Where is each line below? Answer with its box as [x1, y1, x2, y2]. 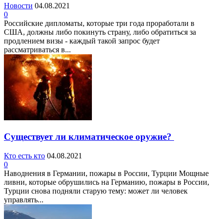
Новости [4, 1, 33, 10]
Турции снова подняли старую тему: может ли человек [4, 186, 188, 195]
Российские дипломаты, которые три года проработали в [4, 19, 195, 28]
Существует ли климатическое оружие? [4, 131, 174, 142]
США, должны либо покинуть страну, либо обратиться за [4, 28, 196, 37]
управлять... [4, 195, 44, 204]
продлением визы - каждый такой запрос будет [4, 37, 160, 45]
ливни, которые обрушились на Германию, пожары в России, [4, 177, 209, 186]
